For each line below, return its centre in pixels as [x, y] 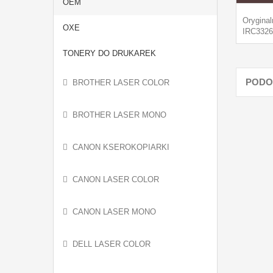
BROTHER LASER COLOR [121, 83]
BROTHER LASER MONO [119, 115]
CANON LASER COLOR [116, 179]
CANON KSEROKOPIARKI [121, 147]
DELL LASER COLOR [112, 244]
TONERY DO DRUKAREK [109, 53]
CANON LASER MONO [114, 212]
